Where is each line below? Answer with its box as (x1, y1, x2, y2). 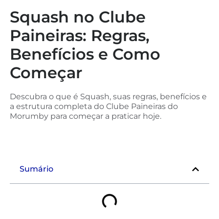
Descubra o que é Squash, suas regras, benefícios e (10, 91, 207, 101)
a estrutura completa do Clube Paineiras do (10, 101, 178, 111)
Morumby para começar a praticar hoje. (10, 111, 161, 121)
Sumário (20, 164, 53, 174)
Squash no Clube (10, 7, 146, 26)
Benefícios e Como (10, 44, 160, 64)
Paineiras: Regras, (10, 25, 150, 45)
